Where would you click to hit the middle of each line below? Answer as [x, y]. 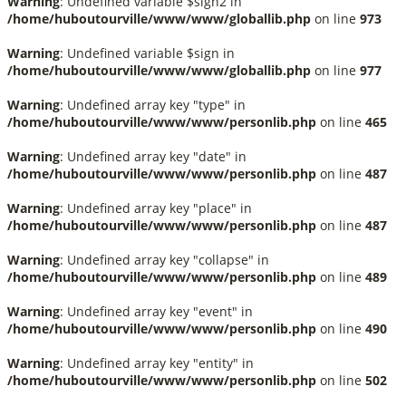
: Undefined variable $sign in [147, 53]
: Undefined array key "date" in [153, 156]
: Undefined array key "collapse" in [164, 260]
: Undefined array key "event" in [156, 311]
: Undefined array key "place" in [156, 208]
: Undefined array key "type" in [153, 105]
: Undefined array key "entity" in [157, 363]
